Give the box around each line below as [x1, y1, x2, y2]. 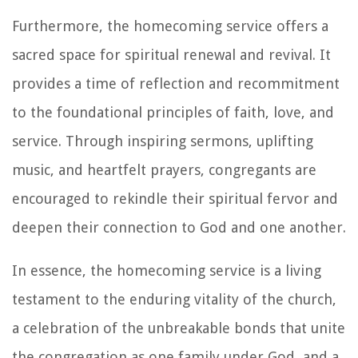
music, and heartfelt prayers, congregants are [12, 161, 316, 178]
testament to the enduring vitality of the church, [12, 290, 336, 308]
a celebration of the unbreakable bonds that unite [12, 319, 345, 336]
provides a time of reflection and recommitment [12, 74, 340, 92]
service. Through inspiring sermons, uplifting [12, 132, 313, 149]
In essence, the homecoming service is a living [12, 261, 321, 279]
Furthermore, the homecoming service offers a [12, 17, 328, 34]
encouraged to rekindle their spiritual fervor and [12, 189, 338, 207]
